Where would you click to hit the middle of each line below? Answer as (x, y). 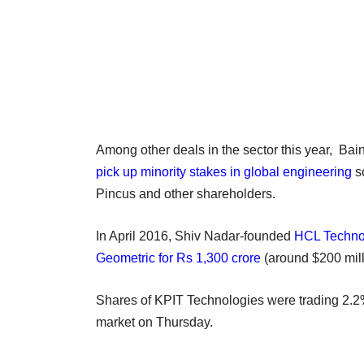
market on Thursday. (154, 322)
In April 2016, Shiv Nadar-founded (195, 236)
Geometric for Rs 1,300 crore (178, 258)
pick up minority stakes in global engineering (224, 171)
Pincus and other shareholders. (186, 193)
